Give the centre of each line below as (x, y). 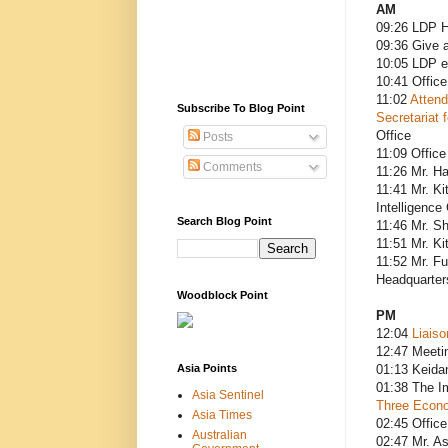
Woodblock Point (222, 294)
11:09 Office (410, 154)
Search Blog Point (224, 220)
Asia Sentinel (227, 394)
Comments (230, 166)
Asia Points (206, 367)
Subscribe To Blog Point (240, 107)
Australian (219, 434)
